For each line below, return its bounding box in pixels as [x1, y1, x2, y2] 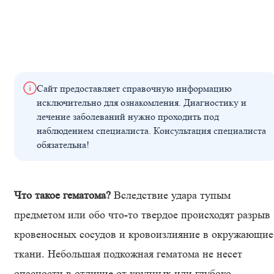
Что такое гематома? [14, 189, 111, 201]
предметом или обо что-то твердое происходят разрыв [14, 209, 270, 221]
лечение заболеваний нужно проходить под [37, 111, 219, 122]
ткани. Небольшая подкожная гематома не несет [14, 248, 242, 260]
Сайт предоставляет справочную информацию [37, 83, 232, 94]
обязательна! [37, 139, 89, 150]
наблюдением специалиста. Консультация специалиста [37, 125, 266, 136]
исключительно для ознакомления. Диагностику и [37, 97, 246, 108]
